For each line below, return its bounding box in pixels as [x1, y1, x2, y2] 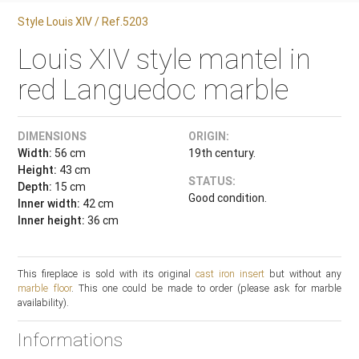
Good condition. [188, 191, 267, 205]
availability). [18, 296, 70, 309]
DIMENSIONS [18, 129, 87, 143]
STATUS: [188, 174, 236, 188]
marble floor [18, 282, 71, 295]
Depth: [18, 179, 53, 194]
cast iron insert [195, 268, 264, 280]
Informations [18, 329, 123, 352]
